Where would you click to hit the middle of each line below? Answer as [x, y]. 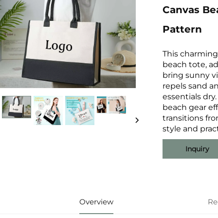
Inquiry [197, 149]
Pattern [182, 29]
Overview [96, 202]
